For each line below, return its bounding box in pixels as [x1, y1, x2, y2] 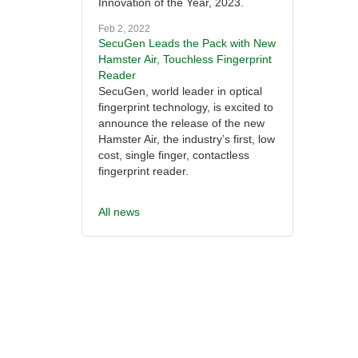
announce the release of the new [98, 117, 265, 130]
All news [98, 205, 140, 219]
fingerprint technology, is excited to [98, 101, 273, 114]
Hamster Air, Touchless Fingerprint [98, 53, 272, 66]
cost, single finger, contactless [98, 149, 249, 162]
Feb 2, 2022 [98, 23, 150, 35]
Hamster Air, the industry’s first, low [98, 133, 275, 146]
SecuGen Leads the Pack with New [98, 37, 276, 50]
